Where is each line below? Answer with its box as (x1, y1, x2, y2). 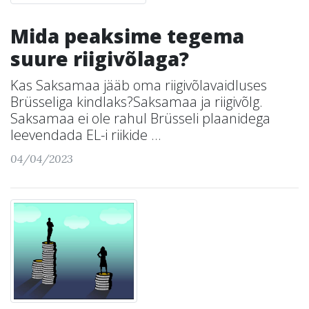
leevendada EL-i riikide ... (10, 126, 161, 144)
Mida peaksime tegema (10, 23, 244, 49)
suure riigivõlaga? (10, 46, 189, 72)
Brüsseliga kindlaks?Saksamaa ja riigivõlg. (10, 92, 263, 111)
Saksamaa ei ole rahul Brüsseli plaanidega (10, 109, 270, 128)
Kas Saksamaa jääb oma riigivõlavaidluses (10, 76, 267, 94)
